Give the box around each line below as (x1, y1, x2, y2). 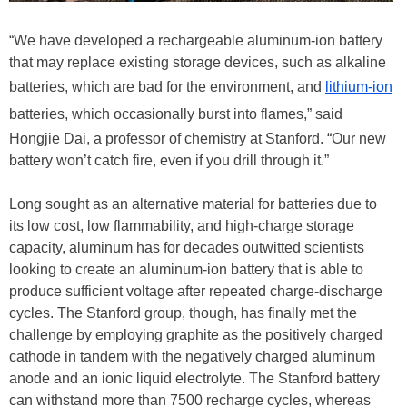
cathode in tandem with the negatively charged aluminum (9, 349, 375, 365)
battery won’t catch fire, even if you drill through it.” (9, 153, 329, 169)
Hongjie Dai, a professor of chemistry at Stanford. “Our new (9, 131, 386, 147)
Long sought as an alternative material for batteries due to (9, 196, 377, 213)
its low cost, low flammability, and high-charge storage (9, 218, 354, 234)
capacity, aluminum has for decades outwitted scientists (9, 240, 364, 256)
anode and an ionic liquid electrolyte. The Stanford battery (9, 371, 380, 387)
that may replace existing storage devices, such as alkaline (9, 55, 386, 71)
